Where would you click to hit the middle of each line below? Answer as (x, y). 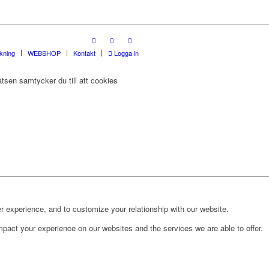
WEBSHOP (44, 53)
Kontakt (84, 53)
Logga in (125, 53)
